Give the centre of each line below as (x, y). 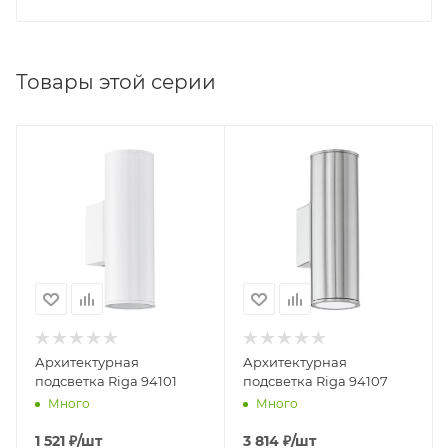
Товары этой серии (116, 81)
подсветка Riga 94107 (315, 380)
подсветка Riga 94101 (106, 380)
